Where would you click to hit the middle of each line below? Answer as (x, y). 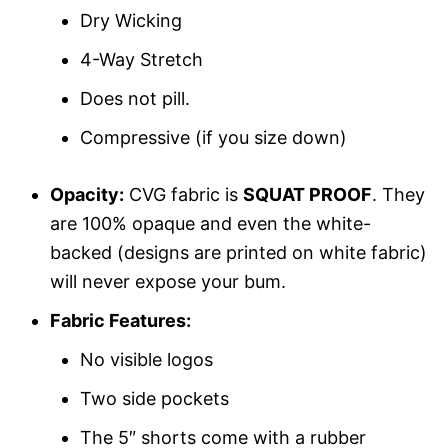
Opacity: (87, 194)
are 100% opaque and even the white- (210, 223)
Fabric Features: (120, 320)
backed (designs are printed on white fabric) (238, 252)
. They (398, 194)
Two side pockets (154, 398)
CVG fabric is (183, 194)
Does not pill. (135, 98)
